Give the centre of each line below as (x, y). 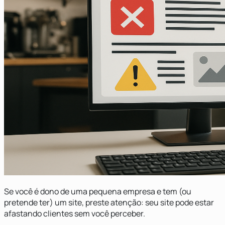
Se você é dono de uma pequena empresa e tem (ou (98, 192)
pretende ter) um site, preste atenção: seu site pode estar (109, 203)
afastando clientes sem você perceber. (75, 214)
